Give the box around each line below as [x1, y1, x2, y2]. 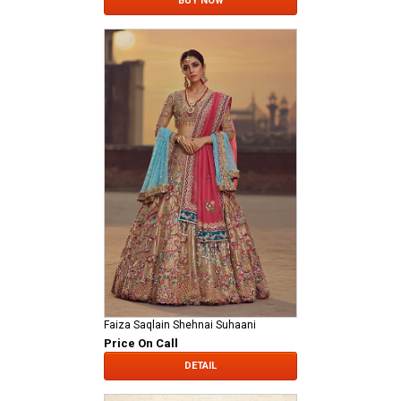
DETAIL [184, 360, 217, 372]
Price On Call [104, 337, 178, 351]
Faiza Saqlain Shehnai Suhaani [104, 319, 256, 332]
